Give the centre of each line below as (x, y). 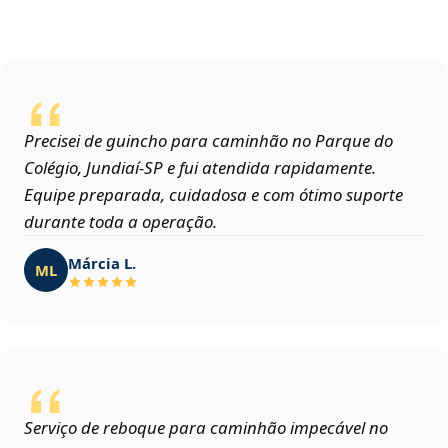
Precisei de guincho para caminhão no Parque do (208, 141)
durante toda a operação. (120, 222)
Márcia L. (102, 262)
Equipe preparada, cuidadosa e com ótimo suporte (213, 195)
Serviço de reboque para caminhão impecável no (206, 428)
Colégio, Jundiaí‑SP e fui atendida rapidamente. (200, 168)
